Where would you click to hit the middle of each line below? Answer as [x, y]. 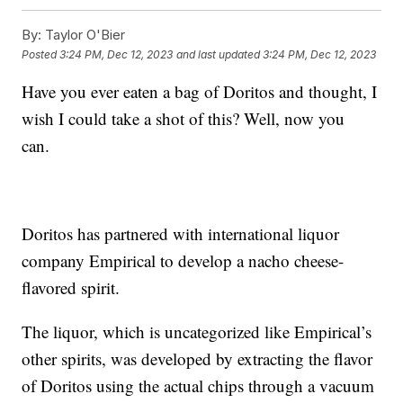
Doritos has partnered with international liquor [181, 234]
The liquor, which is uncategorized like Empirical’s [197, 332]
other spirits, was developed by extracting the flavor [197, 359]
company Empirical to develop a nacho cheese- [183, 261]
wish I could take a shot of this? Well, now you [184, 119]
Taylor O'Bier [84, 35]
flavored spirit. [74, 288]
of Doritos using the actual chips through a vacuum [198, 386]
